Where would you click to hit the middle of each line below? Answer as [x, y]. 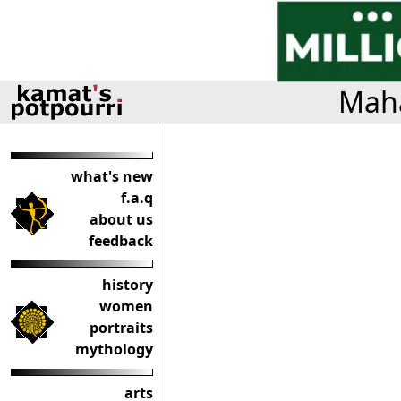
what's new [112, 176]
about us [121, 219]
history [128, 285]
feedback [121, 241]
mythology [114, 349]
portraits [121, 328]
